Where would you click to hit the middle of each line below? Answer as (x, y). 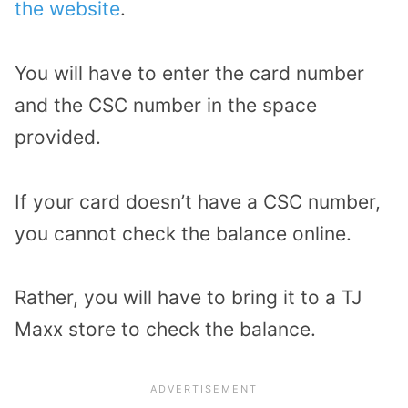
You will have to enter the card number (189, 73)
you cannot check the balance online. (183, 233)
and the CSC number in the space (166, 105)
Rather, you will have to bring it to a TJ (188, 298)
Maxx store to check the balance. (165, 330)
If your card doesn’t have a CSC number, (198, 201)
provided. (58, 137)
